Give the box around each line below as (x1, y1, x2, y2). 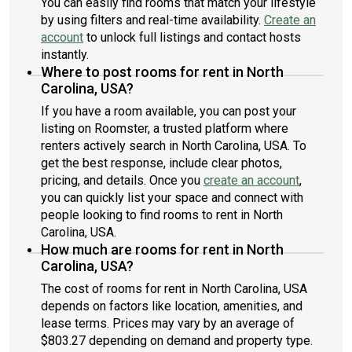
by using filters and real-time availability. (41, 13, 264, 27)
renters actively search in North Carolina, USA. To (41, 138, 306, 153)
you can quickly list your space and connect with (41, 190, 303, 205)
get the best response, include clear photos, (41, 156, 282, 170)
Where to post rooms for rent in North (41, 64, 284, 80)
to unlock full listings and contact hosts (83, 30, 301, 45)
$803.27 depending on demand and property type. (41, 333, 313, 348)
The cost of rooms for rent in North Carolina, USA (41, 281, 307, 296)
